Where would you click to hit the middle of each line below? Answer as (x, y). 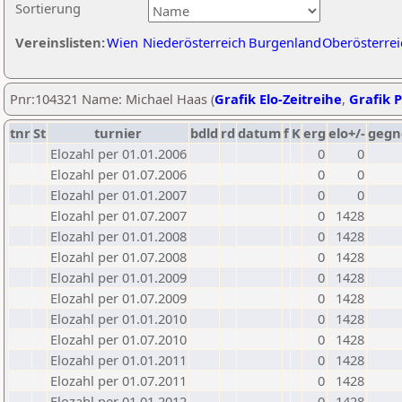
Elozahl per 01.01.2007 (118, 195)
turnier (118, 133)
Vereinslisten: (60, 42)
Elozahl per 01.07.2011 (118, 380)
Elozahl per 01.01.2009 (118, 277)
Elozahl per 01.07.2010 (118, 339)
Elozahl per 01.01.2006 (118, 153)
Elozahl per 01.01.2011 (118, 360)
